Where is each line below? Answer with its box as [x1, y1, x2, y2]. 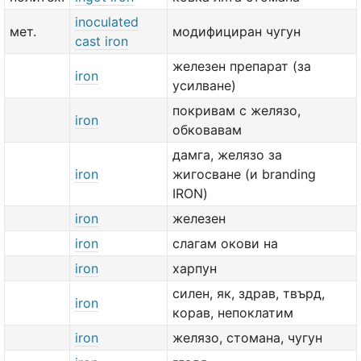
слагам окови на [172, 235, 278, 251]
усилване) [172, 77, 236, 93]
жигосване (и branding [172, 166, 316, 182]
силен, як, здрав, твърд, [172, 285, 325, 301]
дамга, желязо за [172, 147, 282, 163]
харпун [172, 260, 217, 276]
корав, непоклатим [172, 305, 293, 321]
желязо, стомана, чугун [172, 330, 322, 346]
